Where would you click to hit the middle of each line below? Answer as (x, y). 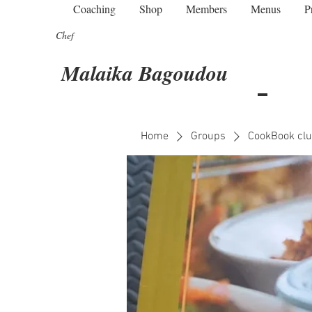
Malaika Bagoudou (145, 73)
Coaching (94, 9)
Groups (208, 136)
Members (206, 9)
